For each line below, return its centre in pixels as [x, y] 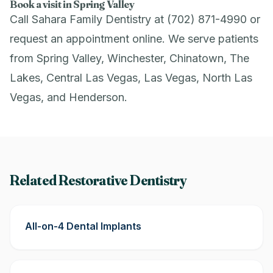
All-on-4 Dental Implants [83, 226]
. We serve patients [210, 39]
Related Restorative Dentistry [98, 180]
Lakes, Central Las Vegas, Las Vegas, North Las [131, 78]
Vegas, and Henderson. [69, 97]
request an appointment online [86, 39]
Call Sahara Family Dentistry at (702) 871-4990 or [135, 19]
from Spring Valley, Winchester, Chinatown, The [129, 58]
